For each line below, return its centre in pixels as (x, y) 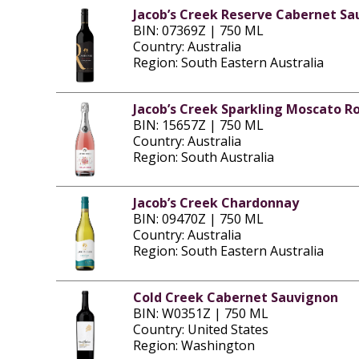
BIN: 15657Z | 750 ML (198, 125)
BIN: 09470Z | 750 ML (198, 219)
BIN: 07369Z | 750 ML (198, 31)
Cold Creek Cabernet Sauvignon (235, 297)
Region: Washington (194, 345)
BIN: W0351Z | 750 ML (200, 313)
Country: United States (200, 329)
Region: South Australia (203, 157)
